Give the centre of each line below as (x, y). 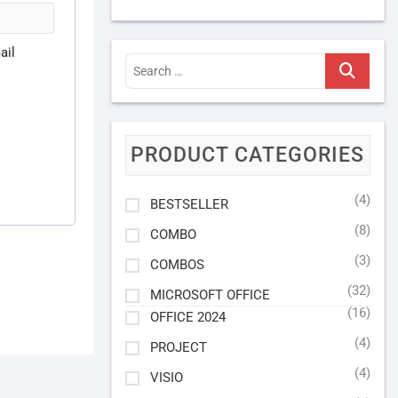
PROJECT (178, 347)
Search (346, 64)
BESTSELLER (189, 204)
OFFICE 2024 (187, 317)
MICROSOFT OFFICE (210, 295)
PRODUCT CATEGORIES (248, 155)
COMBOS (177, 265)
